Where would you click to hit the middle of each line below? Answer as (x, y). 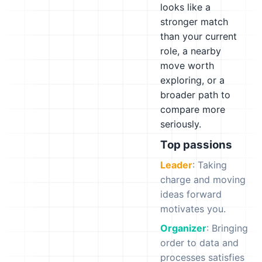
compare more (193, 109)
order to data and (199, 243)
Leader (176, 165)
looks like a (185, 7)
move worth (187, 65)
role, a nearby (191, 51)
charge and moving (203, 180)
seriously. (181, 124)
